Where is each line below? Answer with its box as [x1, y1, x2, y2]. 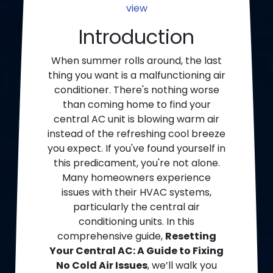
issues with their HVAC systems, [62, 185, 211, 200]
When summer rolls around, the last [51, 54, 222, 68]
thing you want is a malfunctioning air [48, 68, 225, 83]
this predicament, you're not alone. [53, 156, 220, 171]
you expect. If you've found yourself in [48, 141, 225, 156]
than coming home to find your [62, 97, 211, 112]
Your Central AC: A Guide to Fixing [49, 244, 224, 258]
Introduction [79, 23, 194, 51]
